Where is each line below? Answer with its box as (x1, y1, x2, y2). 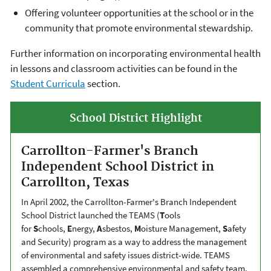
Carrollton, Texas (21, 174, 129, 191)
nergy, (72, 223, 97, 235)
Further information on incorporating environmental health (10, 46, 261, 60)
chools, (38, 223, 67, 235)
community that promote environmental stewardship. (25, 21, 253, 34)
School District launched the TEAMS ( (21, 209, 160, 221)
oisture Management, (141, 223, 223, 235)
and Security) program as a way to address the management (21, 236, 247, 248)
